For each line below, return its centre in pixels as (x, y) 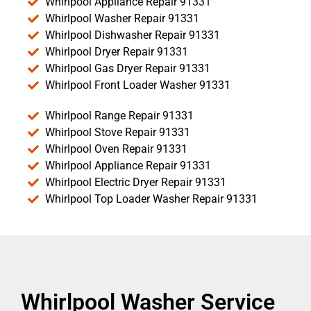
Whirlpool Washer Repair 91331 (122, 19)
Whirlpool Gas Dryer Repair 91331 (128, 69)
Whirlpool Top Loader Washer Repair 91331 (151, 199)
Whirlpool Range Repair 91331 (119, 116)
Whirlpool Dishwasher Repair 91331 (133, 35)
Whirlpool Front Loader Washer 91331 (138, 85)
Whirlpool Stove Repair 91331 (118, 133)
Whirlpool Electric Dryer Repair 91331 (136, 183)
